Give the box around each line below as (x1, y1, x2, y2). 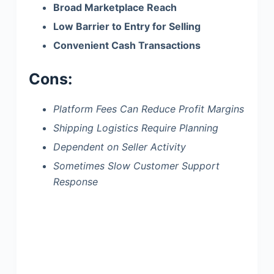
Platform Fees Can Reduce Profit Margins (53, 103, 244, 116)
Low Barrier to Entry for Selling (53, 20, 201, 33)
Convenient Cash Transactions (53, 39, 201, 51)
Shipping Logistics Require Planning (53, 122, 218, 135)
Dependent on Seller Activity (53, 140, 186, 153)
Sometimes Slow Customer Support (53, 159, 220, 172)
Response (53, 175, 98, 188)
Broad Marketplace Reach (53, 1, 177, 14)
